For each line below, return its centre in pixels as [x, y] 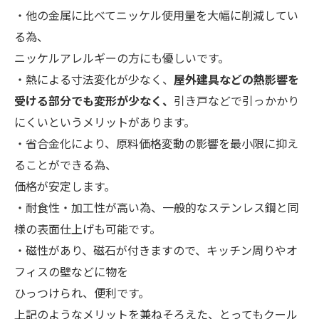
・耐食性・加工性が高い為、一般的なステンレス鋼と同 [157, 208]
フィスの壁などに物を [71, 272]
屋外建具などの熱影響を [236, 79]
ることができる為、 [66, 165]
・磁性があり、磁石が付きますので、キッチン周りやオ [156, 250]
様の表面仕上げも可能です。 [88, 229]
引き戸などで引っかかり [236, 101]
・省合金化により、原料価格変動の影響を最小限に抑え [156, 143]
